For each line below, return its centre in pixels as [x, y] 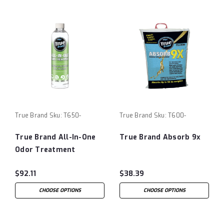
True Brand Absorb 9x [160, 137]
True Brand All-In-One [55, 137]
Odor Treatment [45, 149]
